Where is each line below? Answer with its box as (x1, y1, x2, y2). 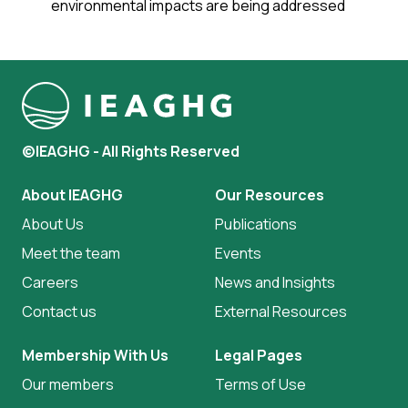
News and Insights (215, 272, 335, 292)
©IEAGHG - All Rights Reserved (22, 141, 240, 161)
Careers (22, 272, 78, 292)
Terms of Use (215, 374, 306, 394)
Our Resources (215, 185, 324, 205)
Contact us (22, 301, 97, 321)
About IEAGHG (22, 185, 123, 205)
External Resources (215, 301, 347, 321)
